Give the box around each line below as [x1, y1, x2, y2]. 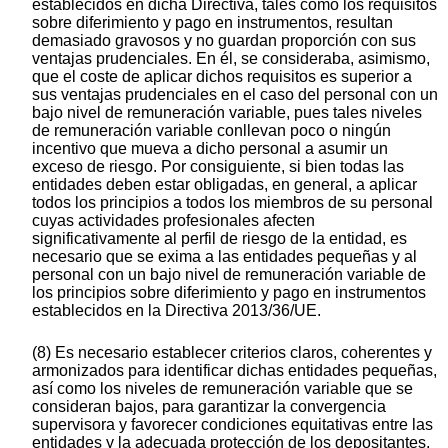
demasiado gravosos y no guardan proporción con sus [32, 32, 416, 50]
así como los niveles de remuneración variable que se [32, 380, 413, 398]
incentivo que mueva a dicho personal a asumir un [32, 140, 388, 158]
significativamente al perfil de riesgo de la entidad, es [32, 230, 407, 248]
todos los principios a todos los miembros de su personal [32, 194, 433, 212]
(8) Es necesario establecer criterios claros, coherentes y [32, 344, 432, 362]
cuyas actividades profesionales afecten [32, 212, 315, 230]
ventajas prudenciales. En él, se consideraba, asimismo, [32, 50, 430, 68]
